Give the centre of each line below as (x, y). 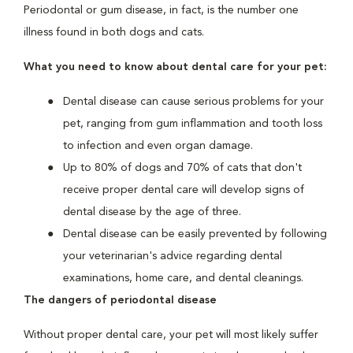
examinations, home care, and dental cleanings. (183, 278)
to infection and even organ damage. (158, 146)
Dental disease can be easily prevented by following (195, 234)
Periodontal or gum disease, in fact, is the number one (161, 10)
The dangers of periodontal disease (120, 300)
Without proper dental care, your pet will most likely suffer (171, 335)
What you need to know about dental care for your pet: (175, 67)
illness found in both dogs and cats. (114, 32)
